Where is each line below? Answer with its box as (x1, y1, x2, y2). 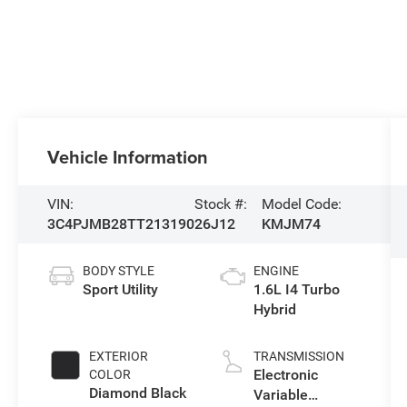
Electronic (253, 366, 318, 384)
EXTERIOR (89, 349, 149, 364)
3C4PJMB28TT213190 (47, 215, 195, 233)
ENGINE (253, 263, 299, 279)
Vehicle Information (47, 144, 209, 171)
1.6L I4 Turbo (253, 281, 340, 299)
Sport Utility (83, 281, 159, 299)
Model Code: (262, 195, 342, 213)
